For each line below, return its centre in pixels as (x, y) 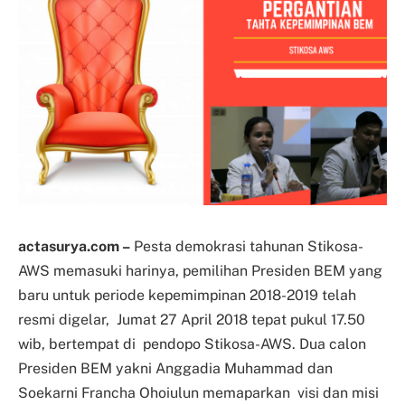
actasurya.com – (74, 246)
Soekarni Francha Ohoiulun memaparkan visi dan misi (198, 392)
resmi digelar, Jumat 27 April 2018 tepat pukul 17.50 (192, 319)
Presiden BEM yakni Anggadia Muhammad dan (175, 368)
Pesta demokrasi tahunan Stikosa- (247, 246)
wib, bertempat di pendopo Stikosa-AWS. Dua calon (192, 344)
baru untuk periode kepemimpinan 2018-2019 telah (187, 295)
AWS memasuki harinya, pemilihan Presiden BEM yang (200, 270)
